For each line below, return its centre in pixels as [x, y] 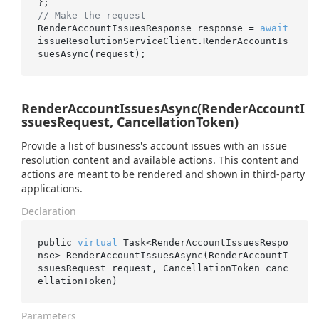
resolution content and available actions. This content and [160, 160]
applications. [52, 188]
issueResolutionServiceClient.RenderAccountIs [163, 41]
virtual [97, 242]
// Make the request [91, 15]
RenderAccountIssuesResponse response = [148, 28]
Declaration [49, 211]
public [57, 242]
